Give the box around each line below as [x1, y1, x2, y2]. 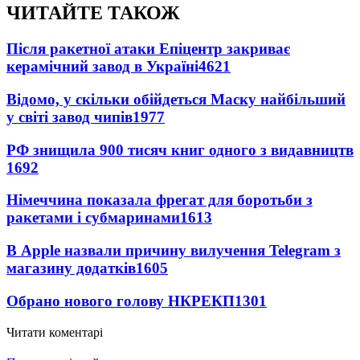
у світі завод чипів [6, 108, 133, 125]
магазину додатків [6, 260, 136, 277]
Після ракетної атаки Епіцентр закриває [6, 40, 290, 58]
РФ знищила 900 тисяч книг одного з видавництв [6, 141, 354, 158]
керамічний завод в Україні [6, 58, 198, 76]
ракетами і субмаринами [6, 209, 180, 227]
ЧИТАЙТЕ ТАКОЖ [6, 2, 180, 24]
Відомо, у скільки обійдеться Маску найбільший [6, 90, 346, 108]
